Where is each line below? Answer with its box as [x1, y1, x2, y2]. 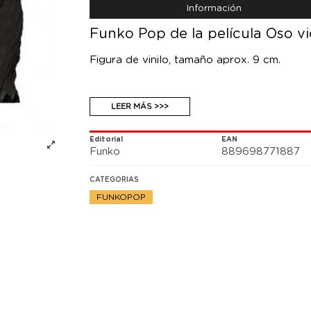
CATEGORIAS [90, 176, 140, 184]
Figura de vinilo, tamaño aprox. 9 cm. [90, 55, 281, 66]
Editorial [90, 136, 124, 144]
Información [187, 4, 242, 14]
